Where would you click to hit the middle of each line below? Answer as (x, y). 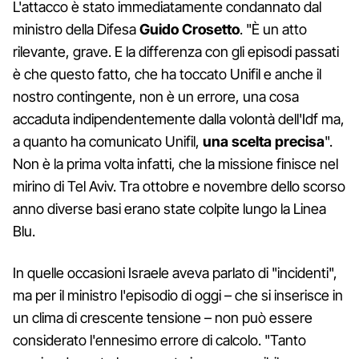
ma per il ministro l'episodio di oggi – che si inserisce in (178, 295)
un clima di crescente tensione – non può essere (163, 317)
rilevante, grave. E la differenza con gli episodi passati (176, 51)
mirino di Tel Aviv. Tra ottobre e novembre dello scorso (179, 186)
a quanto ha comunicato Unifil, (108, 141)
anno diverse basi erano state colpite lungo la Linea (169, 208)
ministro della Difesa (75, 29)
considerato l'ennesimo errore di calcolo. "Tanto (159, 340)
